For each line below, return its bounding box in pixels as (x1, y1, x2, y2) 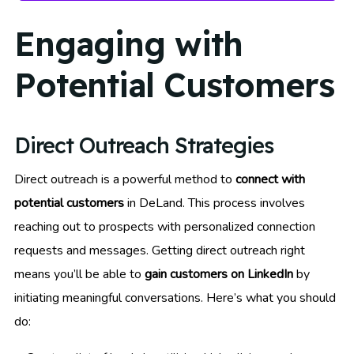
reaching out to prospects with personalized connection (14, 217, 315, 235)
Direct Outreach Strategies (14, 131, 273, 159)
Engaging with (14, 23, 243, 66)
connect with (235, 170, 305, 188)
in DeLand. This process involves (124, 194, 305, 212)
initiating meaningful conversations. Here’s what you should (14, 288, 336, 307)
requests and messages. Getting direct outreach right (14, 241, 305, 259)
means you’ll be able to (14, 265, 145, 283)
